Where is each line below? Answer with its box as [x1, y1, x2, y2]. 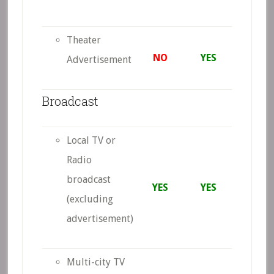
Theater [66, 34, 101, 46]
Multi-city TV [66, 256, 125, 268]
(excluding [66, 193, 113, 205]
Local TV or [66, 135, 116, 146]
